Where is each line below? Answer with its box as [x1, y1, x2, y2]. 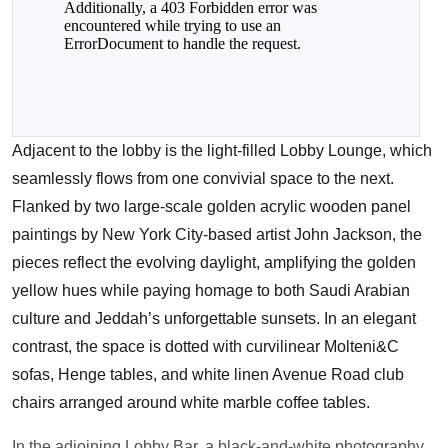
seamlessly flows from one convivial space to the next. [12, 170, 394, 187]
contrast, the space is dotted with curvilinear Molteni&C [12, 338, 399, 355]
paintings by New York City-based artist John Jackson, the [12, 226, 422, 243]
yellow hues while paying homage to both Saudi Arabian [12, 282, 410, 299]
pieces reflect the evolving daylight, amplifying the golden [12, 254, 416, 271]
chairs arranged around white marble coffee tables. [12, 394, 370, 411]
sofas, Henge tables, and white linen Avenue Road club [12, 366, 404, 383]
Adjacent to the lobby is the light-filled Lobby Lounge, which [12, 142, 432, 159]
